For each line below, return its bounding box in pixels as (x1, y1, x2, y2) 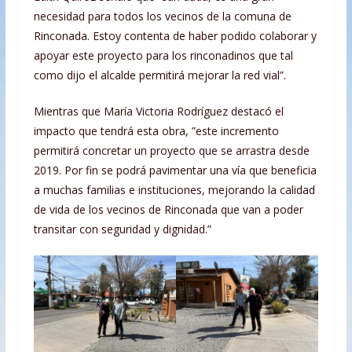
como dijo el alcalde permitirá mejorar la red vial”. (33, 68, 286, 83)
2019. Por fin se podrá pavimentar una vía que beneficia (33, 163, 317, 178)
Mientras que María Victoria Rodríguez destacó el (33, 104, 284, 119)
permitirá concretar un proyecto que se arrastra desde (33, 143, 310, 159)
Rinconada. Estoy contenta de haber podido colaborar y (33, 28, 317, 44)
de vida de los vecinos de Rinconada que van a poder (33, 202, 303, 218)
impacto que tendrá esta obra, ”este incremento (33, 123, 279, 139)
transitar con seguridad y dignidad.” (33, 222, 211, 237)
